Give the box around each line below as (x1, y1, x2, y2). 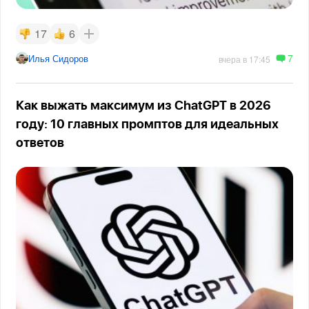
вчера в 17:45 (218, 52, 270, 65)
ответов (16, 137, 65, 150)
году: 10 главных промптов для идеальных (16, 118, 279, 131)
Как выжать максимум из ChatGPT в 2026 (16, 99, 272, 112)
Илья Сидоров (28, 51, 89, 65)
